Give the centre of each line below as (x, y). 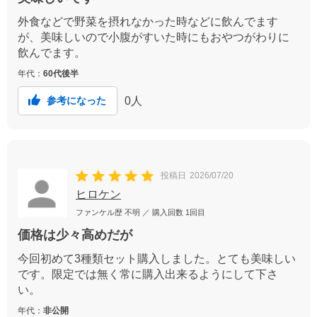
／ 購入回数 (163, 213)
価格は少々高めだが (75, 235)
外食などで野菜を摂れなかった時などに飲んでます (148, 22)
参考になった (76, 101)
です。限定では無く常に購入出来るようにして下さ (148, 275)
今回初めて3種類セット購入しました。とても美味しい (157, 259)
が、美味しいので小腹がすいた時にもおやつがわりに (154, 38)
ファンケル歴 (100, 213)
